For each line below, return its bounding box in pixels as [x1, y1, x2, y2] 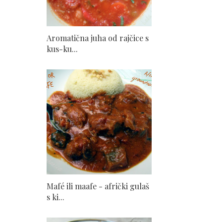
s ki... [47, 191, 64, 202]
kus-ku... [47, 43, 78, 54]
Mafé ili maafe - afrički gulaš [47, 180, 149, 191]
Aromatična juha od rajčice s [47, 32, 149, 43]
